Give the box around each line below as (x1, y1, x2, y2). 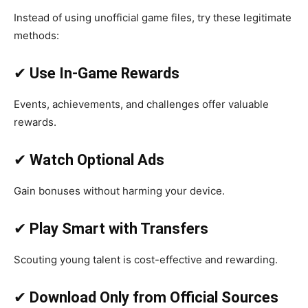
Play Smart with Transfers (30, 219, 208, 237)
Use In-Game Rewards (30, 64, 179, 82)
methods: (14, 28, 59, 42)
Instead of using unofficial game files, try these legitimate (14, 10, 291, 24)
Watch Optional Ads (30, 151, 164, 168)
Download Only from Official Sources (30, 288, 278, 306)
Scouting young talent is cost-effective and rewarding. (14, 252, 278, 266)
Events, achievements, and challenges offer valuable (14, 97, 269, 111)
